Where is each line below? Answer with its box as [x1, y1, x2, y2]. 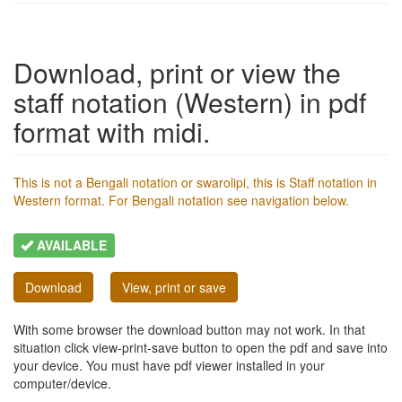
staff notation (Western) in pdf [13, 82, 366, 121]
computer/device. [13, 373, 111, 392]
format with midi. [13, 111, 210, 151]
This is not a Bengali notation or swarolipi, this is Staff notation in [13, 172, 377, 191]
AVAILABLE [33, 235, 108, 254]
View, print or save [122, 277, 226, 296]
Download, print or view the [13, 52, 341, 92]
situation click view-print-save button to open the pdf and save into [13, 337, 388, 356]
